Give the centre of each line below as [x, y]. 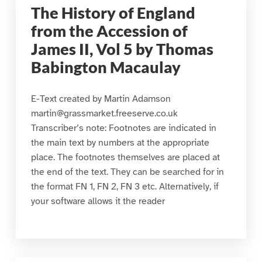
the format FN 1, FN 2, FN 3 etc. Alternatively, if [125, 186]
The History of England [113, 13]
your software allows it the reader [98, 201]
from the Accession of [109, 31]
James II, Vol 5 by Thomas [122, 49]
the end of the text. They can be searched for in [127, 172]
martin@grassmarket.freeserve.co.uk [104, 113]
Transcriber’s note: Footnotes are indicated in [123, 128]
